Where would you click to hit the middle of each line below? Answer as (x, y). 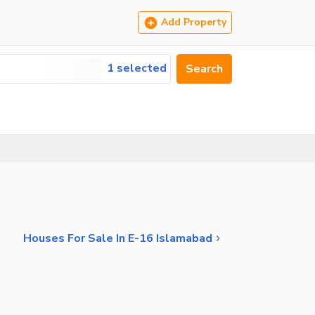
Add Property (194, 22)
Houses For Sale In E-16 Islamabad (118, 238)
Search (204, 69)
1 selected (137, 68)
